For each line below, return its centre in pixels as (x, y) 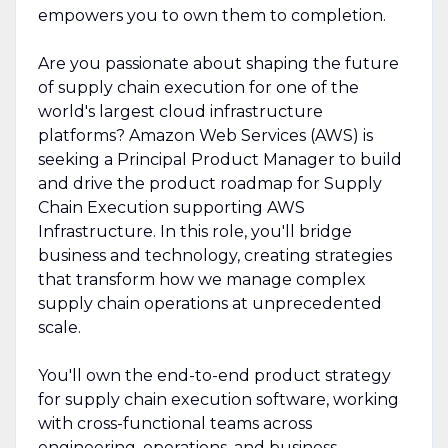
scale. (59, 327)
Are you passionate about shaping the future (218, 63)
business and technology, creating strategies (214, 255)
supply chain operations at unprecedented (209, 303)
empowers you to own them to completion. (211, 15)
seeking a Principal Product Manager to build (219, 159)
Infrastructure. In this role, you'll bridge (194, 231)
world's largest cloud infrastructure (180, 111)
